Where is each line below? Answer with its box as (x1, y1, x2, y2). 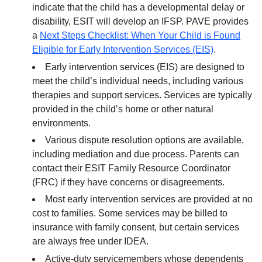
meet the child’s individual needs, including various (32, 75, 243, 86)
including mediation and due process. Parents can (32, 149, 239, 159)
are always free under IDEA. (32, 236, 151, 247)
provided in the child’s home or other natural (32, 104, 213, 114)
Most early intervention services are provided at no (45, 194, 253, 205)
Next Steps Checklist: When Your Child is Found (40, 30, 240, 41)
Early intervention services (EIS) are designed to (45, 61, 244, 72)
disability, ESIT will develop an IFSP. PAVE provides (32, 16, 249, 27)
